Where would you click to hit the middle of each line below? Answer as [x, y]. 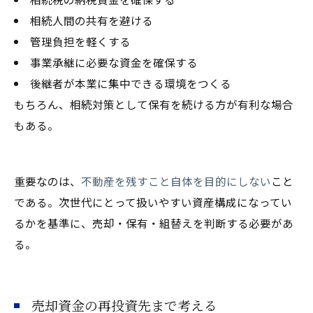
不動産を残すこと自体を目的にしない [176, 181]
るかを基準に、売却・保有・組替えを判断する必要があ [154, 223]
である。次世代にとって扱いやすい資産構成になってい [153, 202]
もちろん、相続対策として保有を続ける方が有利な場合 [154, 104]
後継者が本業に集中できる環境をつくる [130, 83]
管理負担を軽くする [80, 41]
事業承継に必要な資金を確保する [114, 62]
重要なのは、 [48, 181]
